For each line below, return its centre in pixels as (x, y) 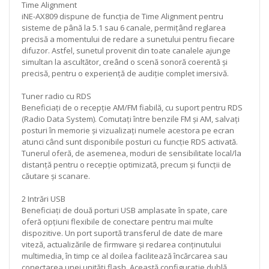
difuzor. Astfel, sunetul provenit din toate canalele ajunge (126, 50)
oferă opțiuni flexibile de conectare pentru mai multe (117, 221)
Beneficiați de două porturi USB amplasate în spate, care (125, 210)
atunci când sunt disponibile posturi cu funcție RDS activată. (130, 141)
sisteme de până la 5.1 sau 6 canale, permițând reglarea (124, 27)
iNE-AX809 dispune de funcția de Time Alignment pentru (122, 16)
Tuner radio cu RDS (56, 96)
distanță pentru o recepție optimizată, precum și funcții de (126, 164)
